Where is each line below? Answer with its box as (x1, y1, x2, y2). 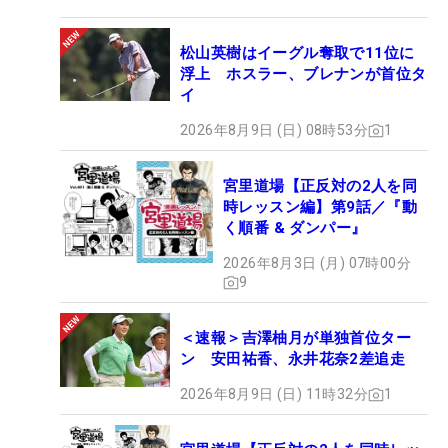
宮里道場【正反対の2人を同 (223, 177, 418, 196)
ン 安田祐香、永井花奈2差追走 (180, 350, 405, 369)
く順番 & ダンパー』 (223, 219, 367, 238)
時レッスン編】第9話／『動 (223, 198, 418, 217)
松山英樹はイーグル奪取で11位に (180, 44, 415, 63)
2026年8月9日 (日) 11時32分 (180, 386, 368, 403)
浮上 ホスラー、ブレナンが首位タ (180, 65, 427, 84)
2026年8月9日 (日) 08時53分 (180, 122, 368, 139)
